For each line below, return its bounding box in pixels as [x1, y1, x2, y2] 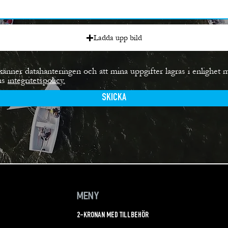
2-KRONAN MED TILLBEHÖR [77, 212, 149, 220]
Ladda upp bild [93, 33, 142, 43]
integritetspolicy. [8, 75, 65, 86]
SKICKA [101, 93, 126, 104]
